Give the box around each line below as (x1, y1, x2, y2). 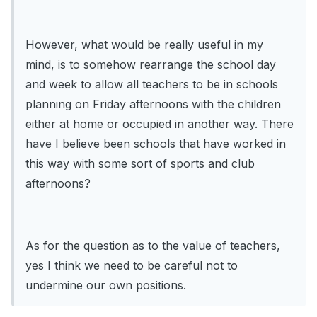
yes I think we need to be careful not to (25, 258, 238, 273)
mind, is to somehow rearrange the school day (25, 57, 276, 72)
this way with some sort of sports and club (25, 156, 255, 171)
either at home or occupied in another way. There (25, 117, 294, 132)
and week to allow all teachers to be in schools (25, 77, 278, 92)
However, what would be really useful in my (25, 38, 263, 52)
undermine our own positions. (25, 278, 186, 293)
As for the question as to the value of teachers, (25, 238, 280, 253)
